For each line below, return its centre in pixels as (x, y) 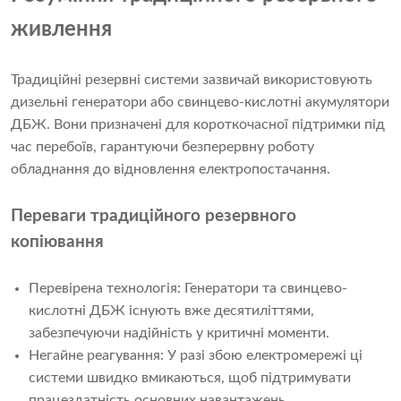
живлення (61, 30)
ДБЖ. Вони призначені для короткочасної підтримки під (198, 125)
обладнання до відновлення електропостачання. (171, 170)
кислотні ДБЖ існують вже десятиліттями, (171, 311)
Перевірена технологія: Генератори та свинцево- (188, 289)
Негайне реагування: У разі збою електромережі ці (196, 356)
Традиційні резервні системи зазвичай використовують (192, 80)
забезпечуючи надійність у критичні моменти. (179, 333)
